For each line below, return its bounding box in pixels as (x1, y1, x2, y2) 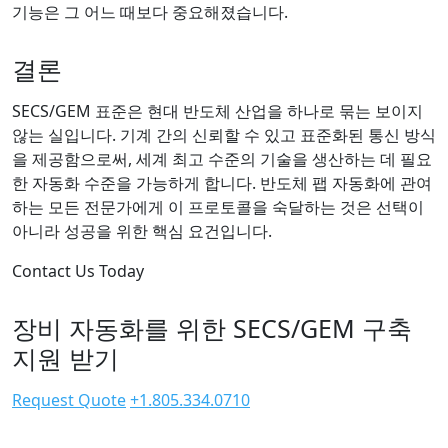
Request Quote (12, 388, 126, 411)
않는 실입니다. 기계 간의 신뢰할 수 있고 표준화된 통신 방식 (12, 123, 436, 146)
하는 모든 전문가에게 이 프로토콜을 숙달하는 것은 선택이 (12, 195, 424, 218)
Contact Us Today (12, 259, 144, 282)
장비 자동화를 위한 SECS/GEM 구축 (12, 310, 412, 345)
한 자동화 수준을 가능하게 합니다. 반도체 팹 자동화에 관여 (12, 171, 432, 194)
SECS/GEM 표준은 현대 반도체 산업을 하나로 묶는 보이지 (12, 99, 423, 122)
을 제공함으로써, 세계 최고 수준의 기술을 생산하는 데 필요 (12, 147, 432, 170)
